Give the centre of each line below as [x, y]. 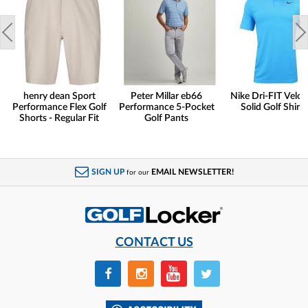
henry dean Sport [59, 97]
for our [137, 173]
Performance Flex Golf [59, 108]
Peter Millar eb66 [166, 97]
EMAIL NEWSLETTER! [192, 172]
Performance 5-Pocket [166, 108]
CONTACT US [154, 243]
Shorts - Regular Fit [59, 119]
